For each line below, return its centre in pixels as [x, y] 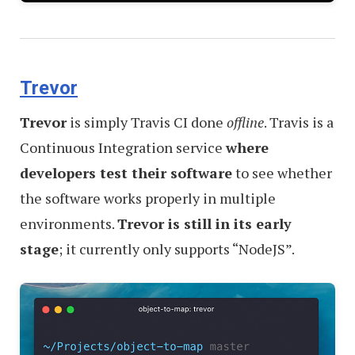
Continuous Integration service [123, 147]
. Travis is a [299, 122]
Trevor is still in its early [204, 223]
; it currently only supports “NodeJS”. [177, 248]
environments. [69, 223]
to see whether [282, 172]
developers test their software [126, 172]
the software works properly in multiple [148, 198]
